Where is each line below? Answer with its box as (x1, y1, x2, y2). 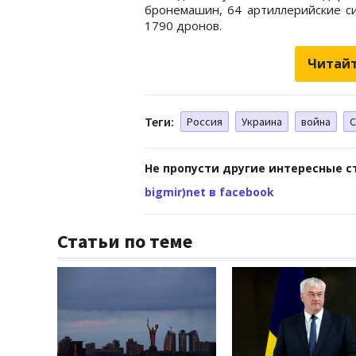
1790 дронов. (145, 17, 222, 33)
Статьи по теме (57, 228, 192, 253)
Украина (242, 114, 282, 129)
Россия (187, 114, 222, 129)
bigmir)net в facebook (145, 184, 274, 199)
